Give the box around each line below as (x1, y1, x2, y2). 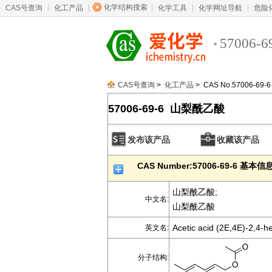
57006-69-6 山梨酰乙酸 (108, 103, 225, 115)
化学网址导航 (199, 4, 242, 12)
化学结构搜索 (104, 3, 148, 12)
